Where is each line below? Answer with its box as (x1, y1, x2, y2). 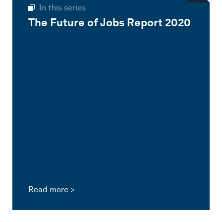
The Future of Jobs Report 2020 (28, 15, 191, 29)
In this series (39, 2, 86, 12)
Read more (28, 184, 68, 194)
